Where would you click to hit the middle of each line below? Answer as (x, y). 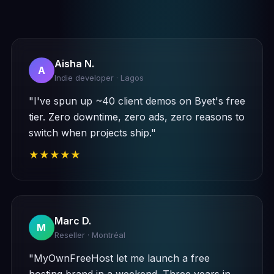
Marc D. (72, 221)
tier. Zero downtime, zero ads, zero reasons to (136, 117)
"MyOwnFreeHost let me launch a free (119, 258)
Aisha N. (74, 64)
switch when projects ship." (92, 133)
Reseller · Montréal (90, 235)
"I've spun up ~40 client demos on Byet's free (137, 101)
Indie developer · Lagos (99, 78)
